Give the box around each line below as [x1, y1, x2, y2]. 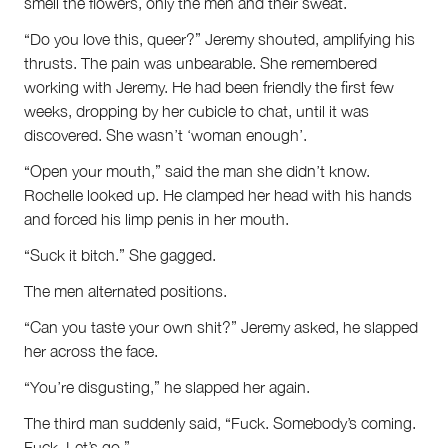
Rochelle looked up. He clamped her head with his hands [24, 185, 412, 204]
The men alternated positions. [24, 281, 227, 300]
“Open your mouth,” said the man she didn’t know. [24, 161, 370, 180]
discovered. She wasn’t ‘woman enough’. [24, 125, 307, 144]
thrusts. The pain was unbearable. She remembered [24, 53, 377, 72]
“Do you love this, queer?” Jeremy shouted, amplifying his [24, 29, 415, 48]
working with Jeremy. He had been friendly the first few [24, 77, 394, 96]
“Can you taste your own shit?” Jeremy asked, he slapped [24, 317, 418, 336]
